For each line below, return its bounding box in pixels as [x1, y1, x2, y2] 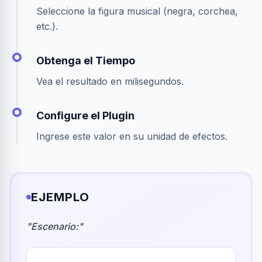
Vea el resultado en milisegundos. [36, 75, 184, 87]
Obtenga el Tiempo [36, 54, 135, 67]
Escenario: [31, 220, 78, 232]
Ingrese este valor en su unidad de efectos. [36, 130, 227, 142]
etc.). [36, 20, 58, 32]
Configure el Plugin [36, 109, 135, 122]
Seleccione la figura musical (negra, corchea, [36, 5, 238, 17]
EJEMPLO [31, 190, 89, 204]
